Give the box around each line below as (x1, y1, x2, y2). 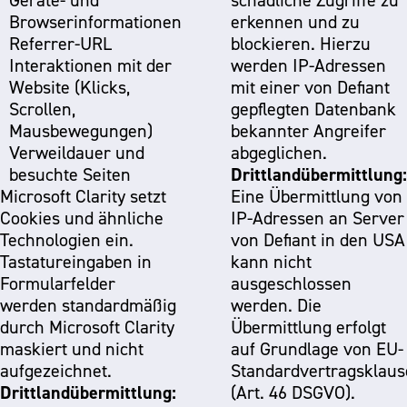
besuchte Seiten (9, 164, 131, 185)
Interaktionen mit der (9, 55, 172, 76)
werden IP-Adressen (231, 55, 386, 76)
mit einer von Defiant (231, 76, 390, 98)
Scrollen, (9, 98, 75, 120)
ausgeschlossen (231, 273, 352, 294)
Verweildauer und (9, 142, 144, 164)
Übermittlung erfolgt (231, 316, 386, 338)
